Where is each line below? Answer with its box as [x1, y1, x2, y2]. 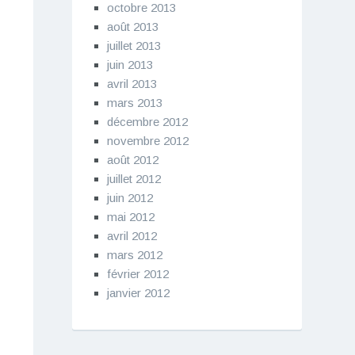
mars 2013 [106, 95, 162, 109]
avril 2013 [106, 76, 157, 90]
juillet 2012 [106, 171, 161, 185]
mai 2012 [106, 209, 155, 223]
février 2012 [106, 266, 169, 281]
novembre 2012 [106, 133, 189, 147]
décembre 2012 [106, 114, 188, 128]
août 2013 [106, 19, 158, 33]
